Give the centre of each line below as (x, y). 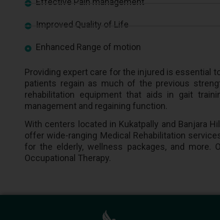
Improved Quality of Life (82, 24)
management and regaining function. (97, 106)
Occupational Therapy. (68, 158)
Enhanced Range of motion (88, 47)
